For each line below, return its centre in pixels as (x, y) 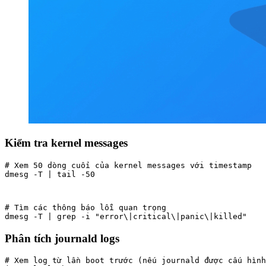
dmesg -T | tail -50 (50, 174)
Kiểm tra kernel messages (66, 143)
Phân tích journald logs (62, 238)
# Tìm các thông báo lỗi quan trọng (85, 208)
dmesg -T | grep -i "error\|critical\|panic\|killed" (126, 216)
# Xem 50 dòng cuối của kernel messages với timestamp (128, 165)
